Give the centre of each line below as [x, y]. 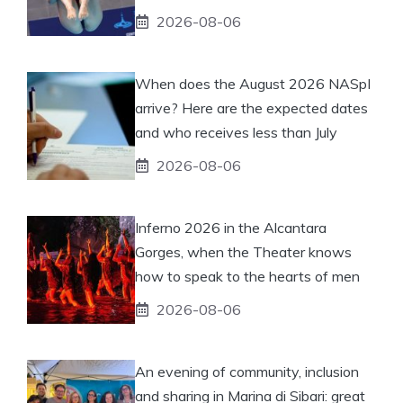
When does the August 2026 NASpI [253, 83]
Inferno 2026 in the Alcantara [231, 227]
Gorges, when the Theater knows [243, 251]
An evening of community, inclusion [247, 371]
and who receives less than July [236, 132]
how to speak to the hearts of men [247, 276]
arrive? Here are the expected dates [251, 107]
